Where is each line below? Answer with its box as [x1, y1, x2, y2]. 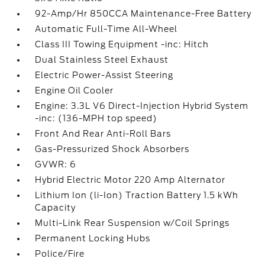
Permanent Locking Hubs [35, 234, 151, 243]
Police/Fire [35, 249, 85, 258]
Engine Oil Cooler [35, 86, 114, 95]
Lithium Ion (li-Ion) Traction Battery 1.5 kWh [35, 190, 239, 200]
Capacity [35, 203, 76, 212]
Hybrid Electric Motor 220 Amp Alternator [35, 175, 226, 185]
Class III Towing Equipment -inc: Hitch [35, 40, 209, 49]
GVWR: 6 [35, 160, 77, 169]
